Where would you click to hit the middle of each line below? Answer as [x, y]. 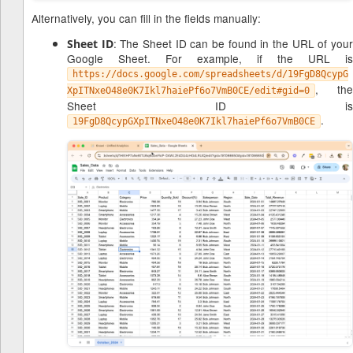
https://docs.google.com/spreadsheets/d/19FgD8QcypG [210, 74]
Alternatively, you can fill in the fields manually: [146, 18]
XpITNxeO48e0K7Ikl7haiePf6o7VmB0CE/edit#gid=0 [188, 90]
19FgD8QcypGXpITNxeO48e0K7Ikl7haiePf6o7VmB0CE [194, 121]
